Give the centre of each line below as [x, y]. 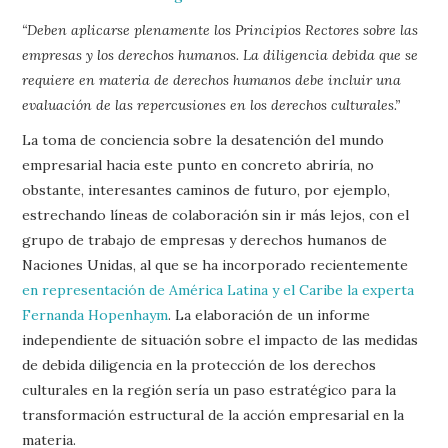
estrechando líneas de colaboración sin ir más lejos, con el [216, 214]
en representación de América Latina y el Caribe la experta [218, 289]
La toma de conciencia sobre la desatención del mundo [203, 139]
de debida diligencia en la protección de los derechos [199, 364]
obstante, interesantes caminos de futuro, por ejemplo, [206, 189]
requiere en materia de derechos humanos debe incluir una [212, 79]
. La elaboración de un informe [269, 314]
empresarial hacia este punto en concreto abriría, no [198, 164]
